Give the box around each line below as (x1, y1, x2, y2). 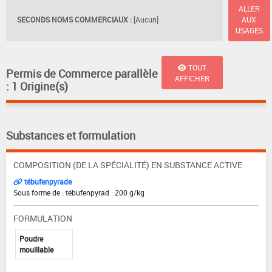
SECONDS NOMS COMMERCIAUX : (17, 14, 132, 24)
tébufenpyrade (22, 177, 72, 187)
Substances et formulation (6, 128, 135, 143)
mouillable (19, 245, 53, 255)
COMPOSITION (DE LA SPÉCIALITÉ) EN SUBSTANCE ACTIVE (13, 159, 242, 171)
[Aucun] (134, 14, 158, 24)
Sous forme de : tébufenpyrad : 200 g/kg (13, 188, 144, 198)
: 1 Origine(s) (6, 79, 68, 94)
